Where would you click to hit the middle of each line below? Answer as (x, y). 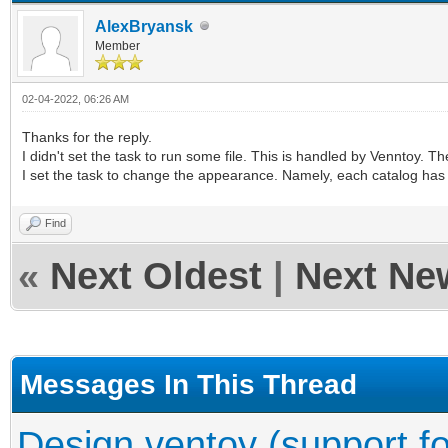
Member (117, 45)
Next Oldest (156, 275)
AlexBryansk (144, 26)
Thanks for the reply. (87, 136)
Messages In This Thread (188, 383)
